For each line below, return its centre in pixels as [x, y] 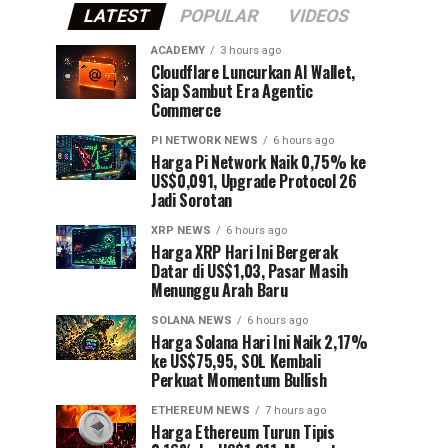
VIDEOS [318, 16]
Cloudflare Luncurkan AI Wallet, [253, 72]
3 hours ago [250, 51]
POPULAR [218, 16]
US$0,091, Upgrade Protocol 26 [254, 181]
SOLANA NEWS [191, 321]
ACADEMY [178, 51]
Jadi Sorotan [192, 200]
